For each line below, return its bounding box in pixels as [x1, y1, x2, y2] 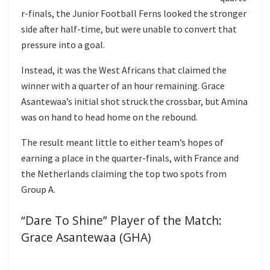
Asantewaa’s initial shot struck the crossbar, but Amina [21, 95, 248, 107]
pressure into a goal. [21, 38, 105, 51]
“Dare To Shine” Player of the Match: [21, 212, 222, 229]
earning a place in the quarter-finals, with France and [21, 151, 239, 164]
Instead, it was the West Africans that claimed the [21, 63, 227, 76]
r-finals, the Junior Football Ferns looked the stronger [21, 7, 246, 19]
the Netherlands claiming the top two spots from [21, 167, 227, 180]
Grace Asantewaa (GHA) [21, 229, 151, 246]
